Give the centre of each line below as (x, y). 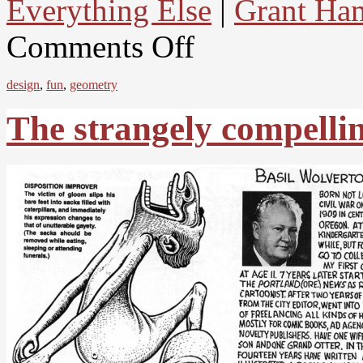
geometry (94, 85)
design (23, 85)
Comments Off (100, 47)
